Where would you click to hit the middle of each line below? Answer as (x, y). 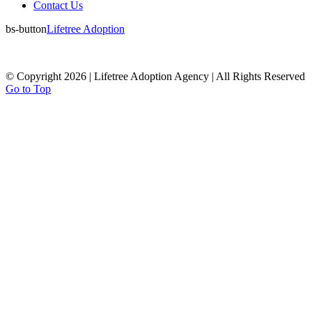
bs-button (26, 29)
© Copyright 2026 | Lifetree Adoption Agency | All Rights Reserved (155, 76)
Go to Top (28, 89)
